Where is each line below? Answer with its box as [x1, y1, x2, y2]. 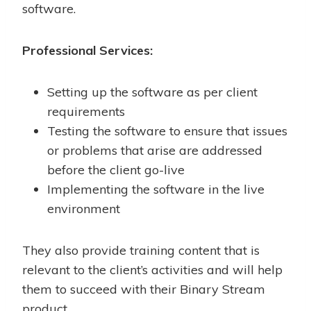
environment [47, 200, 120, 217]
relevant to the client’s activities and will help [22, 261, 283, 278]
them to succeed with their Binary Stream [22, 280, 265, 297]
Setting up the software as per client [47, 83, 258, 100]
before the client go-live [47, 161, 185, 178]
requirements [47, 103, 125, 119]
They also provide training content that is [22, 242, 260, 258]
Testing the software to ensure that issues [47, 122, 287, 139]
